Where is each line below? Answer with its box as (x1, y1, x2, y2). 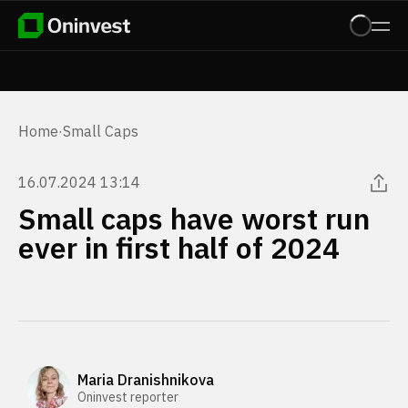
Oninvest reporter (77, 388, 178, 405)
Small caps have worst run (18, 199, 370, 238)
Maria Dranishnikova (77, 370, 214, 389)
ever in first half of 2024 (18, 229, 340, 267)
